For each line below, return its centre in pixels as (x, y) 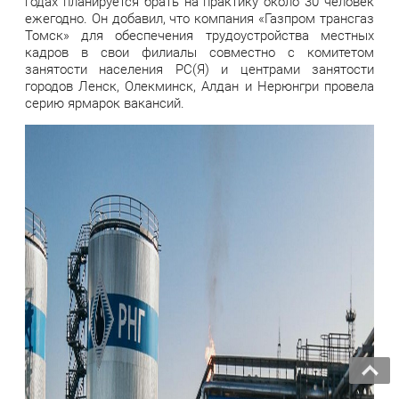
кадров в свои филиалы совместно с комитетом (199, 53)
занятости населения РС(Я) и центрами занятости (199, 70)
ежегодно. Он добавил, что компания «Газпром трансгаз (199, 19)
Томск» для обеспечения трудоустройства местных (199, 36)
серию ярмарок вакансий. (105, 104)
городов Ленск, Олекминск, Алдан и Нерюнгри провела (199, 87)
